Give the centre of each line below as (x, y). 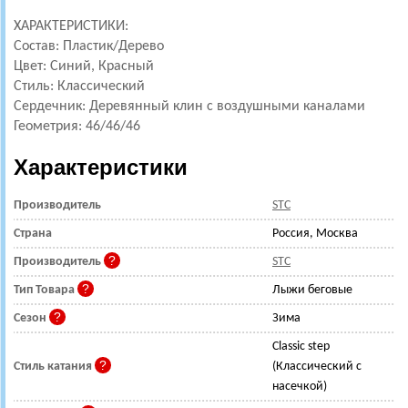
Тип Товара (46, 290)
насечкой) (300, 387)
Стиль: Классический (81, 87)
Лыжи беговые (312, 290)
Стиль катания (54, 367)
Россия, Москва (315, 234)
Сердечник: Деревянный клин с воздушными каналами (191, 107)
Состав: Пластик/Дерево (91, 46)
